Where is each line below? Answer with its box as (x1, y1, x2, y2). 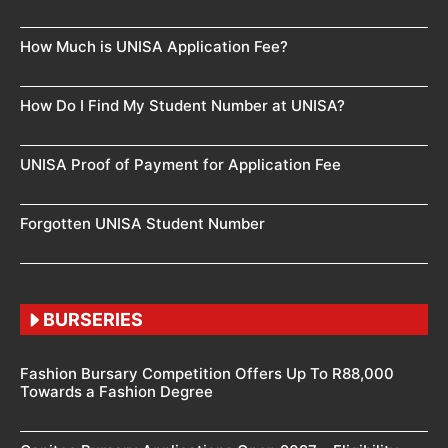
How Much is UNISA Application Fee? (20, 37, 288, 57)
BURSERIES (43, 309, 143, 331)
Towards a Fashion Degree (20, 382, 213, 402)
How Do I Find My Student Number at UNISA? (20, 96, 345, 116)
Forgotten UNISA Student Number (20, 214, 265, 234)
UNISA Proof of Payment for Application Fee (20, 155, 341, 175)
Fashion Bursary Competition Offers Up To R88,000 (20, 364, 394, 384)
